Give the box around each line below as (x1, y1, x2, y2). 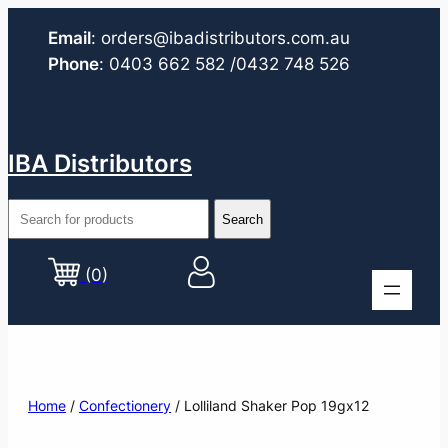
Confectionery (79, 396, 171, 414)
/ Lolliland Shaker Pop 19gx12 (171, 396, 369, 414)
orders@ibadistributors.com (101, 27, 325, 48)
